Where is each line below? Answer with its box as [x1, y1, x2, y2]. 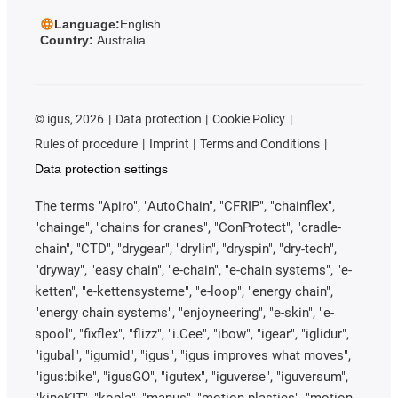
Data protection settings [35, 162, 168, 177]
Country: [40, 33, 97, 48]
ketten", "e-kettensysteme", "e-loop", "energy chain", [35, 283, 333, 300]
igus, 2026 [44, 112, 104, 127]
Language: [54, 17, 120, 32]
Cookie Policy [212, 112, 286, 127]
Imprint [148, 137, 189, 152]
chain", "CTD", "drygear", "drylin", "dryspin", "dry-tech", [35, 241, 337, 258]
